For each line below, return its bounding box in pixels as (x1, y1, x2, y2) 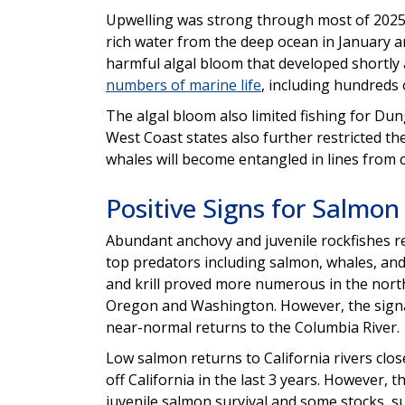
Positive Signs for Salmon (106, 190, 400, 225)
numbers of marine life (106, 74, 261, 95)
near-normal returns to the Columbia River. (106, 316, 400, 337)
